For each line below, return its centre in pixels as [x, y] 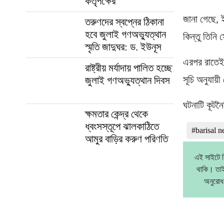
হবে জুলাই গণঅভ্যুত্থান [125, 34]
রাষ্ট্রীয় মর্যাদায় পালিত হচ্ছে [129, 68]
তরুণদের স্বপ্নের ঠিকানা [124, 22]
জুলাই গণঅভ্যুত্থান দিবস [127, 80]
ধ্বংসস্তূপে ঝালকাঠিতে [122, 126]
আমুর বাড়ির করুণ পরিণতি [126, 139]
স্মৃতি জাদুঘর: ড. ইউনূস [123, 47]
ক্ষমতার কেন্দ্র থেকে [116, 114]
